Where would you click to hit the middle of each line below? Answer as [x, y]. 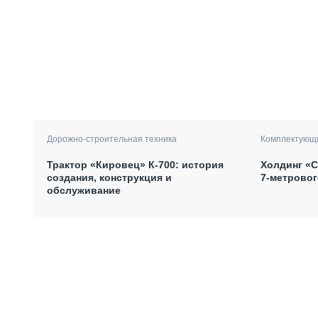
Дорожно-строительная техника [112, 139]
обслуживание [84, 190]
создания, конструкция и [109, 177]
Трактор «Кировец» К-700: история [135, 164]
